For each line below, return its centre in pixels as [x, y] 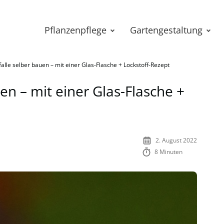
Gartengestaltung [166, 30]
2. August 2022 [176, 140]
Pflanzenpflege [75, 30]
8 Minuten [169, 152]
